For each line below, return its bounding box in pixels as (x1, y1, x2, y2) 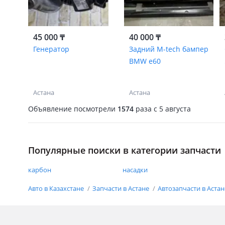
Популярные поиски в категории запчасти (28, 144, 221, 156)
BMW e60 (129, 56, 161, 66)
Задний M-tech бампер (129, 44, 208, 54)
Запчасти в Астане (92, 184, 151, 193)
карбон (28, 165, 51, 174)
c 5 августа (152, 103, 191, 114)
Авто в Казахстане (28, 184, 85, 193)
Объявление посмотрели (28, 103, 118, 114)
